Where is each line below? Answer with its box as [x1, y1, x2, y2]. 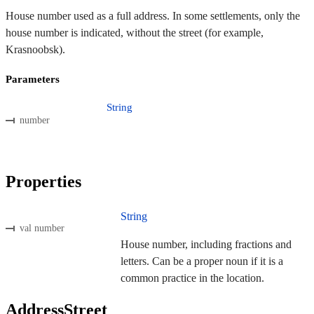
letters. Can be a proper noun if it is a [121, 255, 283, 268]
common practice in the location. [121, 272, 264, 285]
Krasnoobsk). [6, 43, 65, 56]
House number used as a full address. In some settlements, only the [6, 10, 300, 22]
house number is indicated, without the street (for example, [6, 27, 264, 39]
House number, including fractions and [121, 238, 292, 251]
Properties [6, 172, 81, 191]
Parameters [6, 74, 60, 86]
